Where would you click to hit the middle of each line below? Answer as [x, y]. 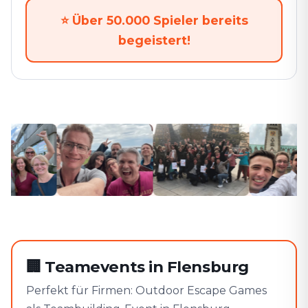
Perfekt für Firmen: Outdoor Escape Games [146, 290]
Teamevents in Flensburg [147, 267]
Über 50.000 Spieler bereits [160, 20]
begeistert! [154, 40]
